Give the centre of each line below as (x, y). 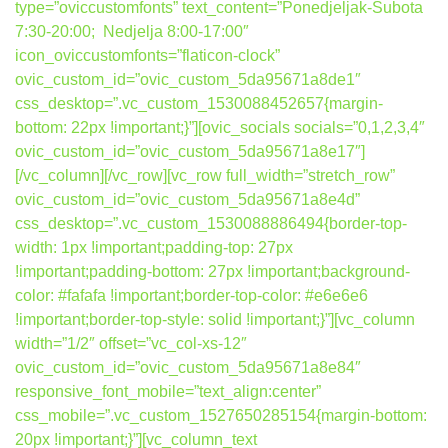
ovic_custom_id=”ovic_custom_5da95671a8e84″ (188, 367)
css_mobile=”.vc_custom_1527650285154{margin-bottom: (221, 415)
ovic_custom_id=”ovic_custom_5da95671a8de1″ (188, 79)
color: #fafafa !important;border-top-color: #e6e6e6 (191, 295)
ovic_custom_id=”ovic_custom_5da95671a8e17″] (190, 151)
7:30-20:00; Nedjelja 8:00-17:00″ (132, 31)
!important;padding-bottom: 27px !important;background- (212, 271)
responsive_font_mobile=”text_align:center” (168, 391)
